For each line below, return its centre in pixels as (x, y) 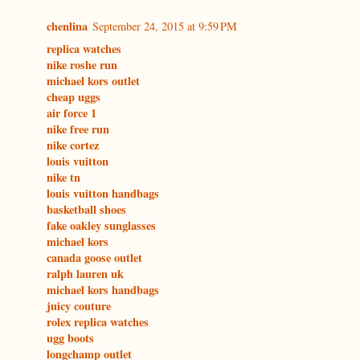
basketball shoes (86, 210)
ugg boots (70, 338)
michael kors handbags (103, 290)
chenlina (67, 27)
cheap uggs (74, 97)
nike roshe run (82, 65)
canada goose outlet (94, 258)
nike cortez (73, 145)
